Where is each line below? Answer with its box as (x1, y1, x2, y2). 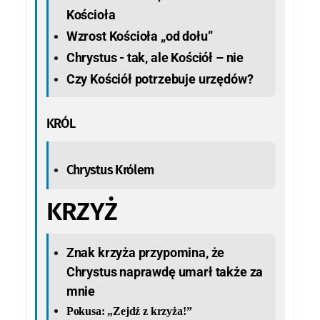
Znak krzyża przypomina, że (66, 244, 225, 260)
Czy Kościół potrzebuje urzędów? (66, 71, 254, 86)
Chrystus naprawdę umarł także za (66, 264, 264, 279)
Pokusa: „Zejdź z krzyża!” (66, 304, 192, 317)
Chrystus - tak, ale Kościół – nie (66, 49, 244, 65)
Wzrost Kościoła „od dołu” (66, 28, 213, 44)
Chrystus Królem (66, 161, 154, 178)
